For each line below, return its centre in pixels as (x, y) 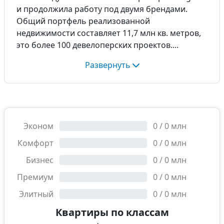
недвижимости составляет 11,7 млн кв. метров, (109, 33)
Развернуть (107, 65)
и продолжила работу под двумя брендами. (102, 9)
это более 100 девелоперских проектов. (94, 45)
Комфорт (35, 143)
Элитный (36, 194)
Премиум (35, 177)
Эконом (38, 126)
